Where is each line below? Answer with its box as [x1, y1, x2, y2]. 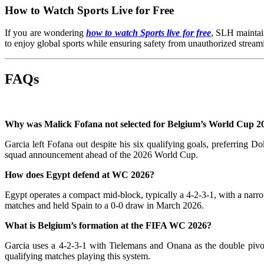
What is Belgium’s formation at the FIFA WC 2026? [5, 220, 212, 231]
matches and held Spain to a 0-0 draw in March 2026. [5, 200, 204, 211]
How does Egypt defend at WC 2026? [5, 170, 154, 180]
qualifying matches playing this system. [5, 251, 150, 262]
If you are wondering [5, 28, 87, 38]
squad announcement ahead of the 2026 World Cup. [5, 150, 198, 160]
